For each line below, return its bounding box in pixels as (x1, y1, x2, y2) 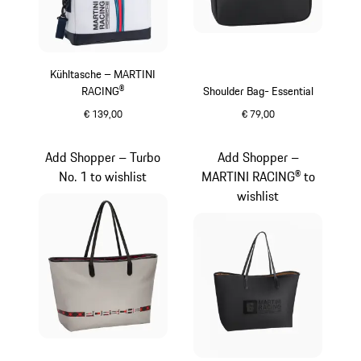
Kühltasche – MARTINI (50, 65, 156, 84)
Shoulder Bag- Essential (202, 82, 313, 101)
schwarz (257, 121, 302, 141)
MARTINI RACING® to (201, 167, 315, 187)
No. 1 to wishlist (59, 167, 147, 187)
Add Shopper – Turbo (45, 147, 161, 168)
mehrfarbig (102, 121, 162, 141)
